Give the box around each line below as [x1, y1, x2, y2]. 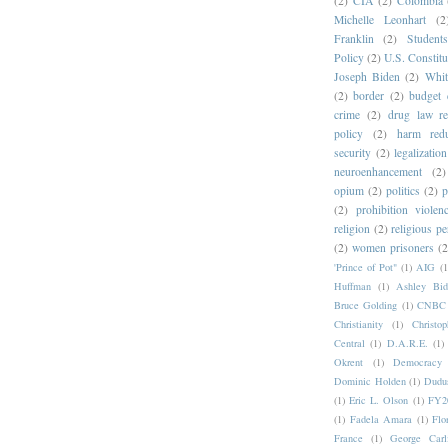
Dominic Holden [334, 373, 406, 388]
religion [334, 220, 370, 236]
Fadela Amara [349, 411, 412, 426]
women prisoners [352, 239, 435, 255]
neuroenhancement [334, 163, 422, 179]
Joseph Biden [334, 68, 401, 84]
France [334, 430, 363, 445]
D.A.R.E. [386, 335, 428, 350]
